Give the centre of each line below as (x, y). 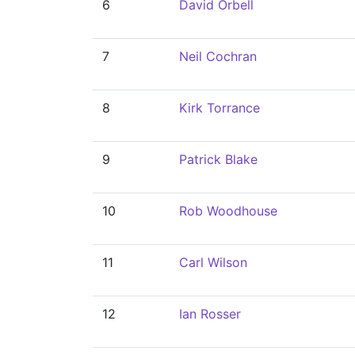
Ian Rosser (210, 314)
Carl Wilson (213, 262)
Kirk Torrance (219, 108)
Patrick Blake (218, 159)
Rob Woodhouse (228, 211)
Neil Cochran (218, 56)
